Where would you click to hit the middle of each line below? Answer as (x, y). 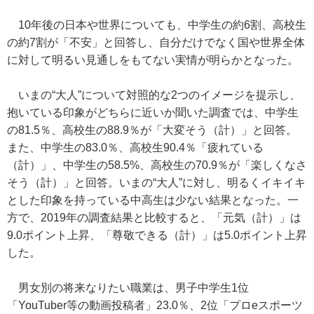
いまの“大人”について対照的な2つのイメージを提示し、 (154, 95)
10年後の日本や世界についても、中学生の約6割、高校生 (157, 25)
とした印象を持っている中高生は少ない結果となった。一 (153, 200)
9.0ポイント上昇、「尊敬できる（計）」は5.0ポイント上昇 (157, 235)
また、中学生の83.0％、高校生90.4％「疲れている (135, 148)
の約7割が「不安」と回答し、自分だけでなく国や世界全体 (156, 42)
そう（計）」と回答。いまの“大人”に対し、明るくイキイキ (156, 183)
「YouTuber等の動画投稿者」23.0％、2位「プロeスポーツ (155, 305)
